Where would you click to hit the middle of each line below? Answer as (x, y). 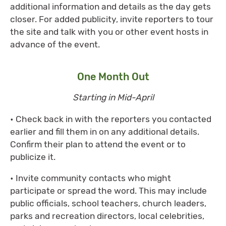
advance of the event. (55, 44)
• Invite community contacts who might (91, 178)
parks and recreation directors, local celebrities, (107, 216)
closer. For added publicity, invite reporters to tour (112, 19)
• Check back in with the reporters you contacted (111, 119)
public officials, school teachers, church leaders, (108, 203)
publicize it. (33, 157)
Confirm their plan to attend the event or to (98, 144)
